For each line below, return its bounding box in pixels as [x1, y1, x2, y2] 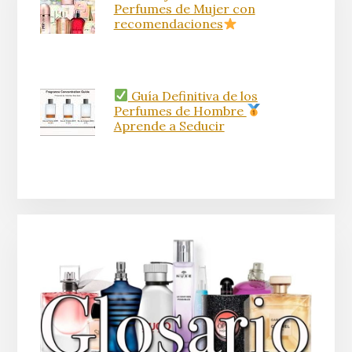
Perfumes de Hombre [113, 102, 247, 119]
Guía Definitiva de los [127, 87, 258, 104]
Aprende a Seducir [113, 117, 225, 134]
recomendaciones [113, 16, 223, 32]
